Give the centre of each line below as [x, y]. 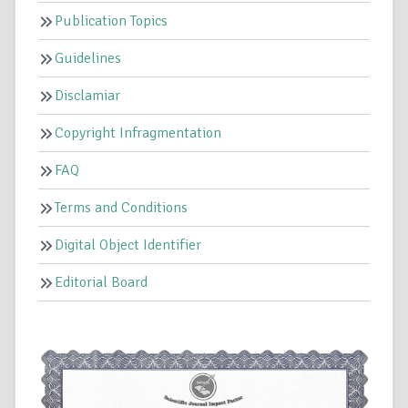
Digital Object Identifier [128, 245]
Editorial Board [101, 282]
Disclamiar [87, 95]
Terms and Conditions [121, 207]
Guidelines [88, 58]
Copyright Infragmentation [138, 133]
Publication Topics [111, 20]
